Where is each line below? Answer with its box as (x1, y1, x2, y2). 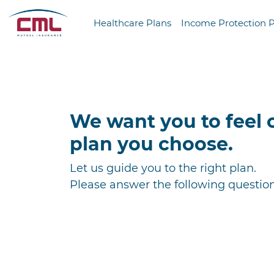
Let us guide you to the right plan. (70, 161, 256, 175)
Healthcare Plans (94, 17, 172, 29)
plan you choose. (70, 132, 233, 155)
